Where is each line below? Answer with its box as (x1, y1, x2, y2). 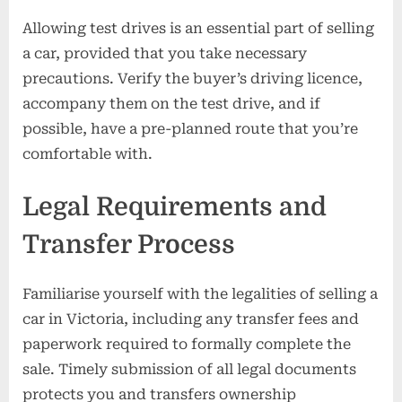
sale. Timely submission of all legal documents (22, 361, 356, 379)
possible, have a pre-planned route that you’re (22, 119, 358, 137)
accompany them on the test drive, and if (22, 94, 320, 112)
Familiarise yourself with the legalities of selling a (22, 285, 378, 303)
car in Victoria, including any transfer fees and (22, 310, 359, 328)
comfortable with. (22, 144, 153, 162)
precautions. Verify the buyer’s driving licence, (22, 69, 363, 87)
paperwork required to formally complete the (22, 336, 351, 354)
